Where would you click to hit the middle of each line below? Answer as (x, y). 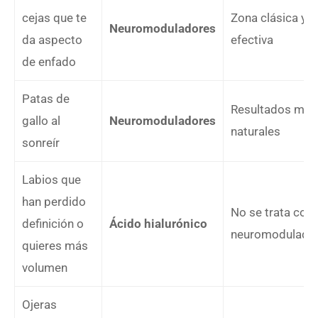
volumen (45, 267)
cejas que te (54, 17)
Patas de (46, 98)
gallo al (41, 120)
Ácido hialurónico (158, 223)
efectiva (252, 39)
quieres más (55, 245)
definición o (53, 223)
